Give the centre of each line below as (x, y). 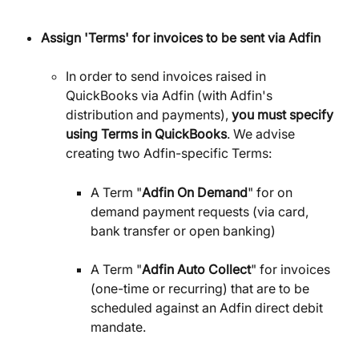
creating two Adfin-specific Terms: (169, 153)
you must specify (282, 115)
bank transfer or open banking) (183, 230)
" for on (272, 192)
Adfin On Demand (195, 192)
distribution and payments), (147, 115)
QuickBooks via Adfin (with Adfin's (171, 96)
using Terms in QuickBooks (146, 134)
